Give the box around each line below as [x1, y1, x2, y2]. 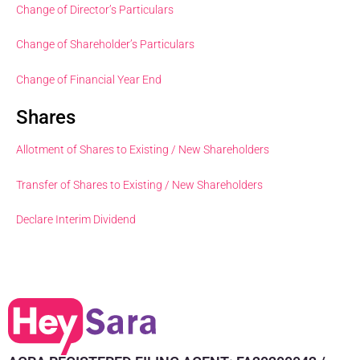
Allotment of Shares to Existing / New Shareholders [16, 143, 269, 157]
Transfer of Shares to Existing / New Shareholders [16, 178, 263, 191]
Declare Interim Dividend [16, 213, 136, 227]
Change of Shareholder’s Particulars [16, 38, 194, 51]
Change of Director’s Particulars [16, 3, 174, 17]
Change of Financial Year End [16, 72, 162, 86]
